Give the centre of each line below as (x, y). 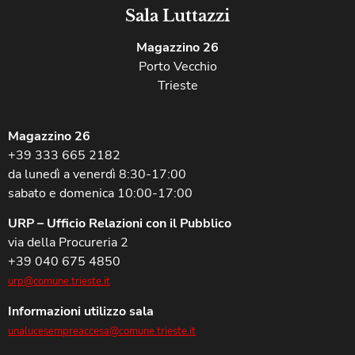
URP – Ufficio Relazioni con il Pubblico (120, 224)
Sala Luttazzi (177, 15)
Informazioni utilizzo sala (81, 311)
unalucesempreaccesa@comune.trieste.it (102, 331)
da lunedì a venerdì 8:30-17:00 (97, 174)
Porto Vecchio (177, 66)
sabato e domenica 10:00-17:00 (100, 193)
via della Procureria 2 (68, 243)
